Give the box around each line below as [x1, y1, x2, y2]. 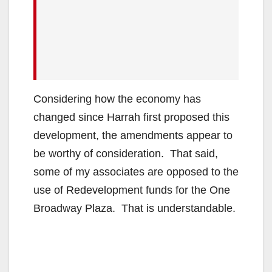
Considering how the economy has [33, 93, 201, 106]
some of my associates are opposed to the [33, 166, 239, 178]
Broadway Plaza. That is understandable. [33, 202, 239, 215]
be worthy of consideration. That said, [33, 148, 218, 160]
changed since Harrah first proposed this [33, 111, 229, 124]
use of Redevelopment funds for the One [33, 184, 230, 197]
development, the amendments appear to [33, 129, 233, 142]
